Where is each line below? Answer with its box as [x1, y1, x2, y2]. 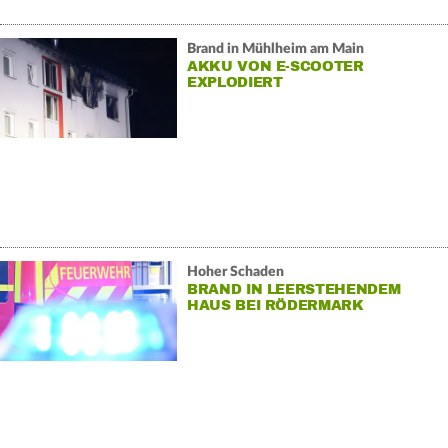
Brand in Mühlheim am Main [186, 41, 364, 56]
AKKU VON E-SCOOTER [186, 57, 364, 75]
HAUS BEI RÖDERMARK [186, 296, 364, 314]
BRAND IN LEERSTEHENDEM [186, 280, 401, 298]
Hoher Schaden [186, 264, 284, 279]
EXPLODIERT [186, 73, 283, 91]
